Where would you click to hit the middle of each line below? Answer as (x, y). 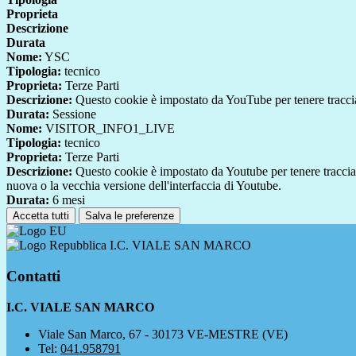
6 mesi (67, 200)
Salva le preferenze (130, 216)
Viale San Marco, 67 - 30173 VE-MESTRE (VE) (163, 334)
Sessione (73, 114)
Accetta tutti (41, 216)
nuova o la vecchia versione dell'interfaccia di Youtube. (144, 186)
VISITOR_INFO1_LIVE (108, 129)
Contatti (33, 276)
